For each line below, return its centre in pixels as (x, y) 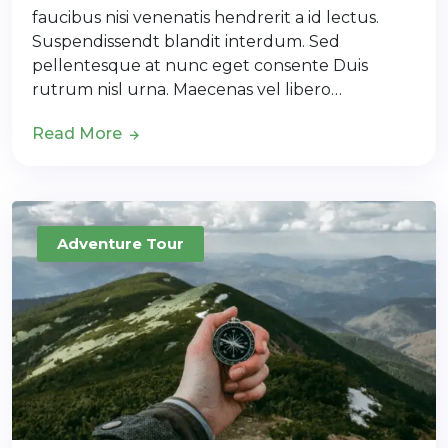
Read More (79, 133)
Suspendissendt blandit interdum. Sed (186, 41)
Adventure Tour (120, 243)
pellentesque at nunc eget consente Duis (200, 65)
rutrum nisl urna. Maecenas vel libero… (187, 89)
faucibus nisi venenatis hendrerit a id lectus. (205, 17)
